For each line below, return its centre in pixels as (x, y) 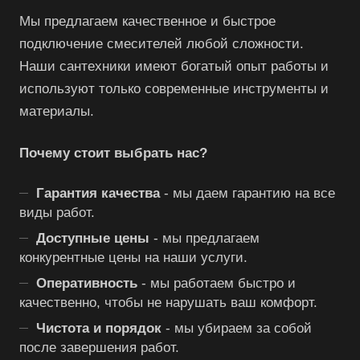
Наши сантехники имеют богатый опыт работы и (174, 67)
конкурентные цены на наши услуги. (133, 258)
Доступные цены (93, 239)
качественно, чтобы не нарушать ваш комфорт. (168, 303)
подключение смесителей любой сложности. (162, 44)
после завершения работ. (99, 348)
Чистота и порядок (99, 329)
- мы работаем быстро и (217, 284)
